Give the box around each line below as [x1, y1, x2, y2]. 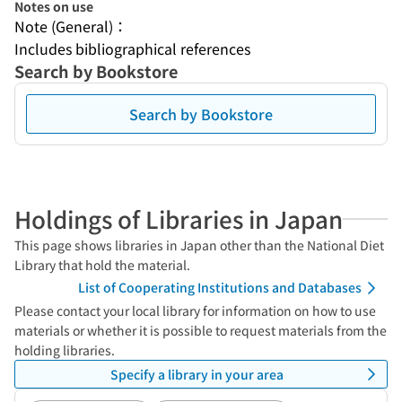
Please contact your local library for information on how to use [14, 301, 376, 319]
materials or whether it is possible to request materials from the [14, 321, 387, 339]
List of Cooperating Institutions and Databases [78, 278, 362, 296]
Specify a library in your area [109, 364, 284, 383]
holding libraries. [14, 341, 115, 359]
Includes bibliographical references [14, 38, 250, 59]
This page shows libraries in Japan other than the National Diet [14, 236, 384, 254]
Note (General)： [14, 15, 127, 37]
